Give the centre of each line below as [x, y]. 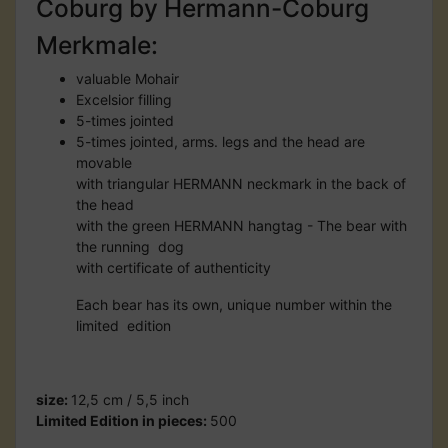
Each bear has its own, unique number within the [234, 304]
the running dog [130, 246]
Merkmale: [97, 44]
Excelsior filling [124, 99]
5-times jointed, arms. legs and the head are [220, 141]
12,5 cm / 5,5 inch [130, 399]
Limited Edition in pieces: [123, 420]
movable [104, 162]
